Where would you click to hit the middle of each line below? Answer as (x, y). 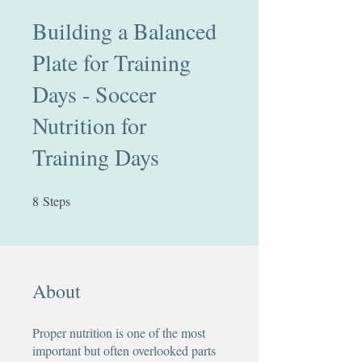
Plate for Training (112, 62)
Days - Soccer (94, 93)
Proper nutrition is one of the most (119, 332)
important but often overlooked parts (124, 350)
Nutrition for (89, 125)
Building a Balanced (124, 30)
